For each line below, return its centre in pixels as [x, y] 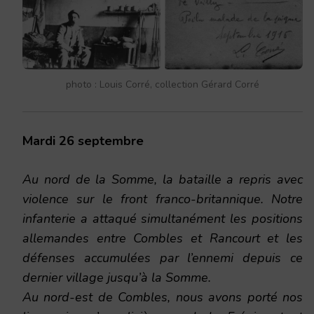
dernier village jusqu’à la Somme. [117, 278]
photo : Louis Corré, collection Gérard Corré [163, 85]
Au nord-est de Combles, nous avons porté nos [163, 298]
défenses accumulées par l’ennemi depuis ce [163, 258]
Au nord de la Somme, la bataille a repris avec [163, 180]
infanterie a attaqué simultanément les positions [163, 219]
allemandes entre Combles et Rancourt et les [163, 239]
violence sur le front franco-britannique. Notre [163, 199]
